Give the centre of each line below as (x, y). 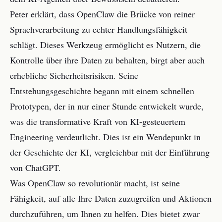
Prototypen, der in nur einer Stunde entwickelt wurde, (107, 106)
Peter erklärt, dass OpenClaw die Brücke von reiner (102, 14)
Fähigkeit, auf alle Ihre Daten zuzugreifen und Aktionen (111, 198)
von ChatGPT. (35, 167)
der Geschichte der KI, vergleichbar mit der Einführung (110, 152)
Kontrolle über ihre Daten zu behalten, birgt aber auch (107, 60)
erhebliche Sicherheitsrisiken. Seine (74, 75)
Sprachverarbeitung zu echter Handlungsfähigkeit (99, 29)
